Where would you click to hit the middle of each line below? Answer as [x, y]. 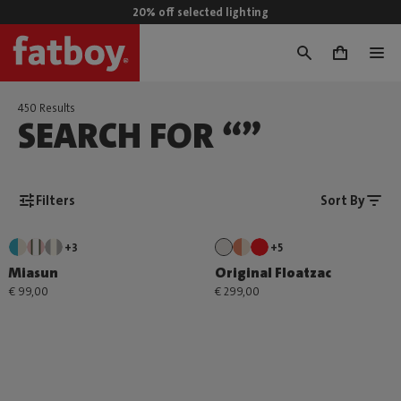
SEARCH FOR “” [140, 136]
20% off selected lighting [200, 12]
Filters [55, 200]
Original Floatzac [273, 273]
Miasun [34, 273]
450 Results [47, 108]
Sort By [343, 200]
